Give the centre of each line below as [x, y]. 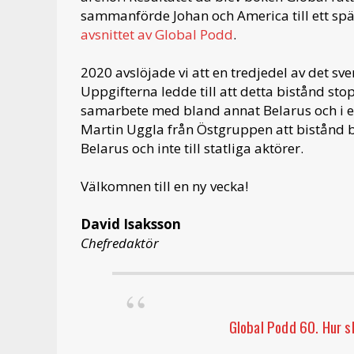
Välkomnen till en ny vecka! [164, 186]
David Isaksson [131, 224]
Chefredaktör [120, 243]
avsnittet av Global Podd [157, 34]
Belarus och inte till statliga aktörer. [192, 148]
